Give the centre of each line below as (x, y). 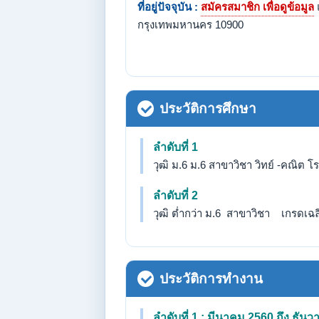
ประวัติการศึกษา (208, 109)
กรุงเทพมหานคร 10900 (190, 25)
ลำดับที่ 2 (176, 195)
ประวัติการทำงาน (211, 279)
